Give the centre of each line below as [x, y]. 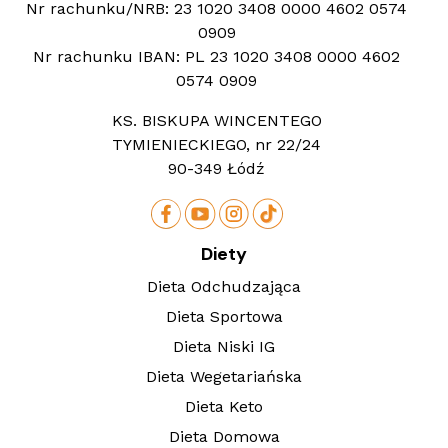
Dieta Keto [224, 406]
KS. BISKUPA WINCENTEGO [216, 120]
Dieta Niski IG [224, 346]
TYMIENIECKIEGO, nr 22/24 [216, 144]
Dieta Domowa [224, 436]
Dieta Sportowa [224, 316]
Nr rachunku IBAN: [106, 56]
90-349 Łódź [216, 168]
